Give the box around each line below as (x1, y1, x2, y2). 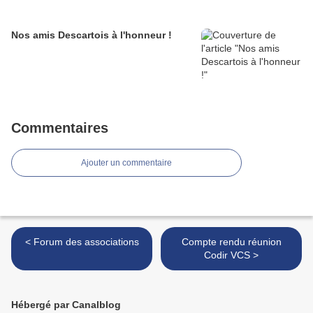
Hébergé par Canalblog (11, 299, 121, 311)
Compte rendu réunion (181, 236, 282, 248)
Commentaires (11, 120, 108, 136)
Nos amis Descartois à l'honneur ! (11, 29, 172, 41)
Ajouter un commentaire (81, 158, 172, 168)
